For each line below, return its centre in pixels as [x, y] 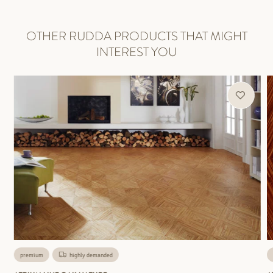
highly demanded [90, 255]
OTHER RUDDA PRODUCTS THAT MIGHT [136, 36]
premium [31, 255]
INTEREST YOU [136, 52]
